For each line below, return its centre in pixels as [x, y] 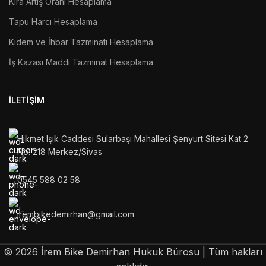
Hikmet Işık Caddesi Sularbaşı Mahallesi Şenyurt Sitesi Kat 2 [133, 138]
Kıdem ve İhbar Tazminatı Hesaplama [81, 42]
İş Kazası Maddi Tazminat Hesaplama [81, 62]
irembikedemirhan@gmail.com [76, 214]
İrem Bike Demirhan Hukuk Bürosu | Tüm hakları [150, 251]
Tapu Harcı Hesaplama [53, 21]
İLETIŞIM [27, 100]
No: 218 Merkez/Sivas [60, 151]
